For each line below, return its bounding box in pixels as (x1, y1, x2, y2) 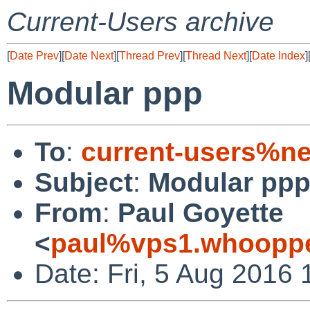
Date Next (64, 50, 113, 62)
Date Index (252, 50, 305, 62)
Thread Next (185, 50, 246, 62)
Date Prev (10, 50, 59, 62)
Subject (35, 167, 133, 197)
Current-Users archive (7, 7, 274, 37)
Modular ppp (7, 75, 203, 112)
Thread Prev (119, 50, 180, 62)
